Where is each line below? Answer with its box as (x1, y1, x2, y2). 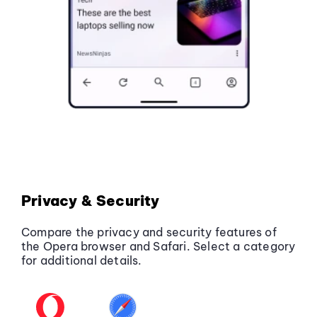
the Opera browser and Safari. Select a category (21, 239, 296, 254)
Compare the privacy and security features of (21, 225, 277, 240)
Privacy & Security (21, 192, 160, 210)
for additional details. (21, 253, 142, 268)
